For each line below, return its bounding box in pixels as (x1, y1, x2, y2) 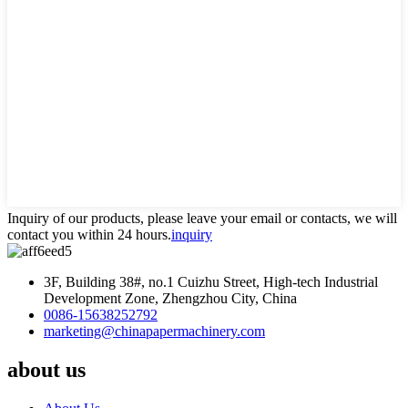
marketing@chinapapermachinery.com (44, 322, 265, 339)
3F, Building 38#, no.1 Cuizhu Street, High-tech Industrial (44, 273, 378, 290)
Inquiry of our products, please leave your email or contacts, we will (7, 209, 397, 226)
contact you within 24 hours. (7, 226, 171, 242)
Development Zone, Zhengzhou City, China (44, 290, 297, 306)
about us (7, 357, 86, 382)
